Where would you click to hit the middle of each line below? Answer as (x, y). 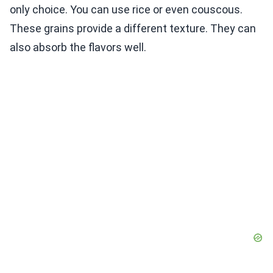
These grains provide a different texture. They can (133, 29)
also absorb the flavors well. (78, 48)
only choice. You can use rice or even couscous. (126, 10)
